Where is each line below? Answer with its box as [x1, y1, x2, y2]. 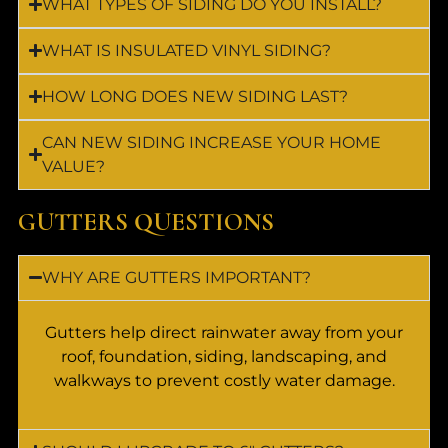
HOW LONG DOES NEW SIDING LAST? [42, 86, 349, 106]
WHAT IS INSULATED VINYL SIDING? [42, 40, 332, 60]
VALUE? [42, 156, 106, 176]
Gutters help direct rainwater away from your [45, 322, 403, 342]
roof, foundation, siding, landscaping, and [61, 346, 387, 366]
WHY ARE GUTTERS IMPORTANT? [42, 267, 312, 287]
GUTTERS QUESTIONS [18, 206, 274, 237]
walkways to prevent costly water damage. [53, 370, 395, 390]
